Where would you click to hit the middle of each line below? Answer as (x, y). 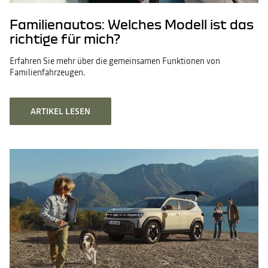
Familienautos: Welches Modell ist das (132, 24)
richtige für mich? (65, 39)
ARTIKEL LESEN (60, 111)
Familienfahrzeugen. (47, 72)
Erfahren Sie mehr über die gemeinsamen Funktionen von (115, 61)
